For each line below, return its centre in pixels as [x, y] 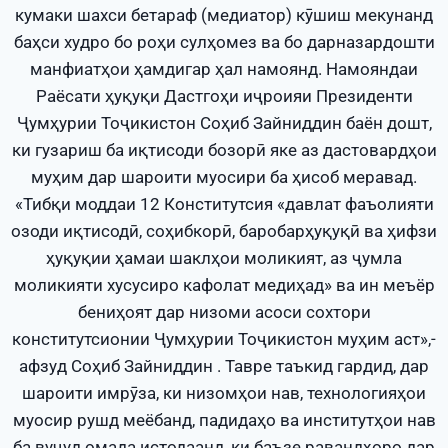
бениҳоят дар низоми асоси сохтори [224, 312]
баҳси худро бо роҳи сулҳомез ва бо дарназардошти [224, 42]
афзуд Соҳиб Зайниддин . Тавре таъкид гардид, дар [224, 366]
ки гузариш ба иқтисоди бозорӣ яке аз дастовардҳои [224, 150]
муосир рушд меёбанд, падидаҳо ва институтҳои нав [224, 420]
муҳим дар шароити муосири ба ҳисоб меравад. [224, 177]
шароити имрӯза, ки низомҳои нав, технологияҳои [224, 393]
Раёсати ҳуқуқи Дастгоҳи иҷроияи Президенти [224, 96]
